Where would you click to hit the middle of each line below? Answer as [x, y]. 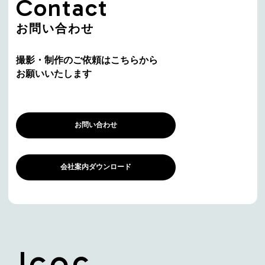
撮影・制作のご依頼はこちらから [87, 60]
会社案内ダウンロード [96, 167]
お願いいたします [54, 73]
